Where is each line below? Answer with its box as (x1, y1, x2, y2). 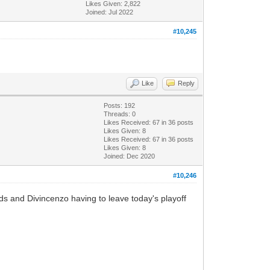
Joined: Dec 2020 (104, 152, 155, 160)
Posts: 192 (104, 101, 136, 109)
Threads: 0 (104, 110, 136, 118)
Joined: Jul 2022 (86, 8, 134, 16)
